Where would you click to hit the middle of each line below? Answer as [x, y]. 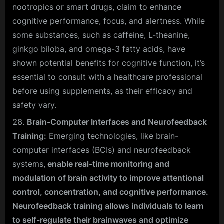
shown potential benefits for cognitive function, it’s [109, 63]
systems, [29, 164]
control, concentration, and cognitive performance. [110, 192]
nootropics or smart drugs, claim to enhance [97, 7]
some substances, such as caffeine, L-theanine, [101, 35]
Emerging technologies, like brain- [112, 136]
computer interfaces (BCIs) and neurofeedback [102, 150]
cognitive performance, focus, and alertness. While [109, 21]
